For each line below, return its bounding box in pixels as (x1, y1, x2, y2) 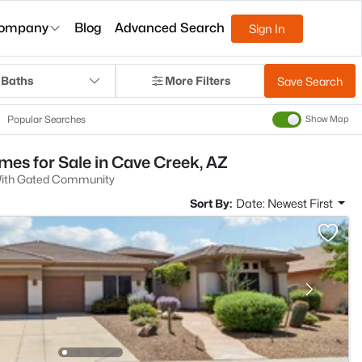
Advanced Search (115, 20, 225, 36)
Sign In (249, 21, 286, 36)
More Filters (164, 74, 230, 87)
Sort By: (189, 196, 232, 210)
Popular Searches (7, 113, 86, 125)
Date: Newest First (235, 196, 335, 210)
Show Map (305, 114, 349, 125)
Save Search (277, 74, 343, 88)
